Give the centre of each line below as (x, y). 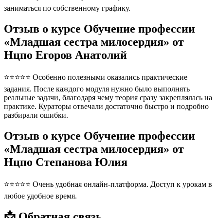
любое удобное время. (40, 196)
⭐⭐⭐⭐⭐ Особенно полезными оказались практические (96, 77)
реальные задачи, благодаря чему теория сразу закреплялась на (108, 98)
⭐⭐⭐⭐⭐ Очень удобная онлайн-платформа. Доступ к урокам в (108, 184)
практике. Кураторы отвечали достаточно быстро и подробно (106, 107)
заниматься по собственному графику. (67, 8)
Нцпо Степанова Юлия (66, 162)
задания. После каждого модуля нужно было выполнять (97, 89)
